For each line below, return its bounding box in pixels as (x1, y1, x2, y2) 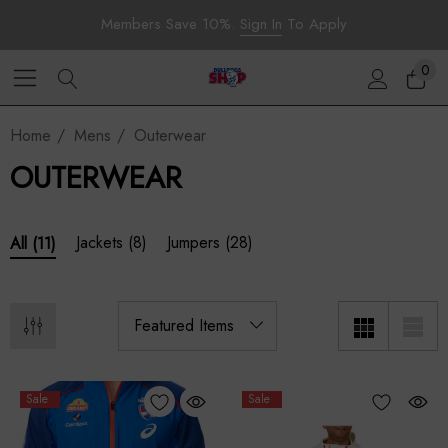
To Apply (282, 13, 347, 35)
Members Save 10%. (101, 13, 240, 35)
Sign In (240, 13, 282, 35)
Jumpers (167, 231, 220, 254)
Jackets (76, 231, 123, 254)
